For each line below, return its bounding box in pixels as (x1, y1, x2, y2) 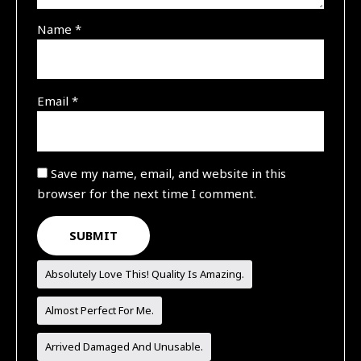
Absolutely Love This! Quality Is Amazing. (45, 266, 245, 281)
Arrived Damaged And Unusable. (45, 338, 204, 354)
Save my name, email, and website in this (51, 164, 287, 181)
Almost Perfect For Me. (45, 302, 155, 317)
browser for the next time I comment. (37, 185, 257, 201)
